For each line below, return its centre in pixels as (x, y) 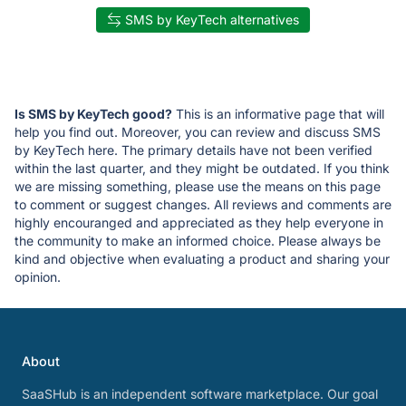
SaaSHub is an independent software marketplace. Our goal (200, 394)
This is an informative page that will (278, 114)
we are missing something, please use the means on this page (198, 187)
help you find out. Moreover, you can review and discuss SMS (198, 132)
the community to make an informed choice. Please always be (198, 241)
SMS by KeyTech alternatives (212, 20)
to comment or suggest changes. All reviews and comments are (203, 205)
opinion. (38, 277)
